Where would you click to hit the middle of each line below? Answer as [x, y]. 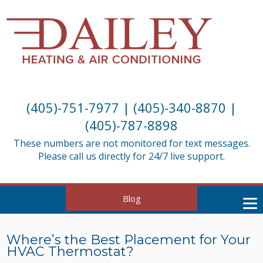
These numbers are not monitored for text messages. [131, 143]
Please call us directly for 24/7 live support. [131, 156]
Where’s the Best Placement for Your [129, 240]
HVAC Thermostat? [70, 251]
